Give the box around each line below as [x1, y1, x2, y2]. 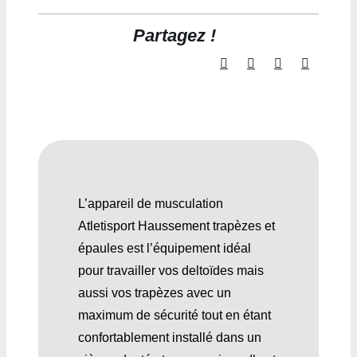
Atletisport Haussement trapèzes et [77, 219, 275, 233]
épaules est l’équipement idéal [77, 241, 251, 256]
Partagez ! [132, 25, 216, 46]
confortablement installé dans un [77, 331, 261, 345]
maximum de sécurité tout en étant [77, 308, 271, 323]
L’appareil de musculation [77, 197, 223, 211]
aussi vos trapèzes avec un [77, 286, 231, 300]
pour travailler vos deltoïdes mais [77, 264, 264, 278]
